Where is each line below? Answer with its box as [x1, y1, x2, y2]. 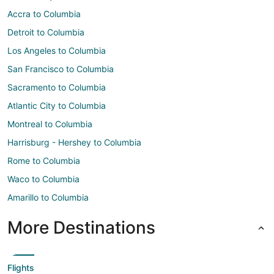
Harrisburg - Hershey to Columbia [7, 136, 141, 147]
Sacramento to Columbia [7, 81, 106, 92]
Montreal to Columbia [7, 118, 92, 129]
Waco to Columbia [7, 173, 80, 184]
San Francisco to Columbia [7, 63, 114, 74]
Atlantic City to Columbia [7, 100, 106, 111]
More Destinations [7, 217, 155, 238]
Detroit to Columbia [7, 26, 84, 37]
